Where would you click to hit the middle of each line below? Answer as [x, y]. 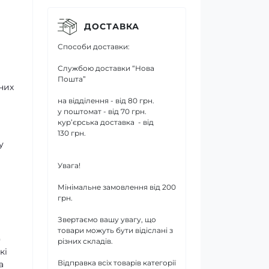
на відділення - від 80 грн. [106, 100]
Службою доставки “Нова [106, 68]
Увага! [69, 165]
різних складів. [85, 241]
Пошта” [72, 79]
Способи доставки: [94, 46]
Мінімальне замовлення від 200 [117, 187]
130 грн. [72, 133]
